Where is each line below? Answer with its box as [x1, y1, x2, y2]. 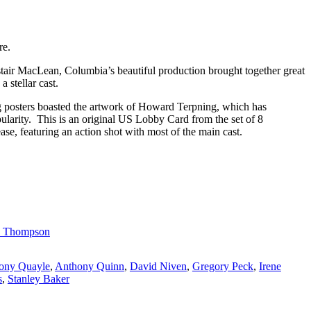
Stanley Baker [7, 272, 69, 285]
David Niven [129, 260, 187, 272]
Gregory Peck [192, 260, 253, 272]
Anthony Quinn [54, 260, 124, 272]
